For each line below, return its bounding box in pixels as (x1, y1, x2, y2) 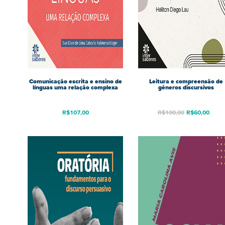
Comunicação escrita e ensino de (29, 77, 122, 86)
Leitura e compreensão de (149, 77, 223, 86)
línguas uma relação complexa (33, 83, 118, 92)
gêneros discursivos (158, 83, 214, 92)
